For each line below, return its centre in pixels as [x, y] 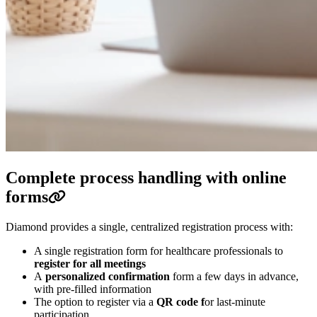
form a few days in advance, [234, 276]
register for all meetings [90, 263]
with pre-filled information [93, 289]
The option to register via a [95, 301]
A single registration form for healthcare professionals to [158, 250]
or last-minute [235, 301]
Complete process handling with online [146, 177]
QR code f [180, 301]
